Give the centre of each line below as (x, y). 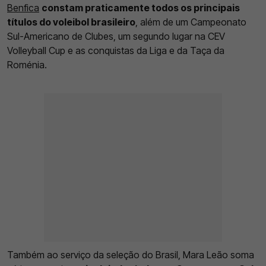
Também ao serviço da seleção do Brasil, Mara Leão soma (131, 254)
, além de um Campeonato (191, 22)
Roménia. (27, 64)
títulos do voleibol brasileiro (71, 22)
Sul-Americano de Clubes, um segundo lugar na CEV (116, 36)
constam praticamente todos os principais (141, 7)
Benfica (23, 7)
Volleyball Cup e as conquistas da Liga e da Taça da (116, 50)
